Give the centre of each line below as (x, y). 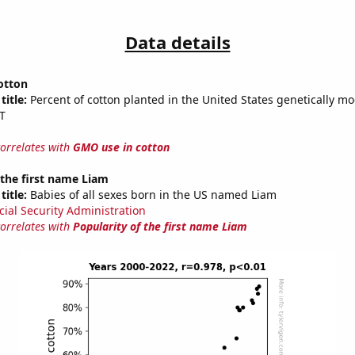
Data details (177, 42)
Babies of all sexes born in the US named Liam (151, 195)
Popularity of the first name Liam (160, 227)
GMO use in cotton (121, 147)
